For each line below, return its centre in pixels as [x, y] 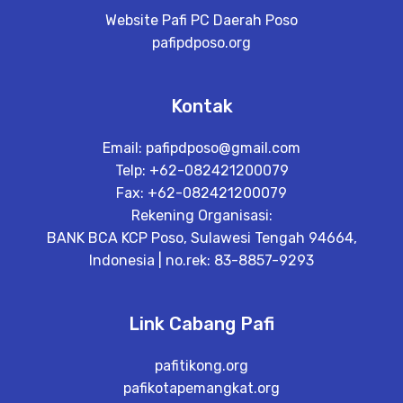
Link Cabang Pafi [201, 324]
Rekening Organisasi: [201, 215]
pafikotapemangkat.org [201, 388]
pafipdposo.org [201, 43]
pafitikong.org [201, 366]
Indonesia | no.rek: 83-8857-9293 [201, 260]
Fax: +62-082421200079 [201, 193]
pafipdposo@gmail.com [223, 148]
